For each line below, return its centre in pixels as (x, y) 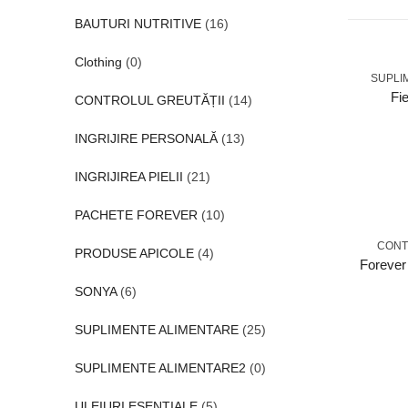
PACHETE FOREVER (136, 215)
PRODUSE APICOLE (134, 253)
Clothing (98, 62)
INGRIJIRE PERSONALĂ (146, 138)
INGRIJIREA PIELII (129, 177)
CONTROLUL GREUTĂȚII (150, 100)
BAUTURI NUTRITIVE (138, 24)
